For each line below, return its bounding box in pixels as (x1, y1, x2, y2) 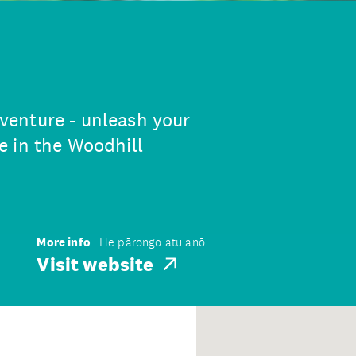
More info (37, 234, 91, 250)
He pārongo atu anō (99, 235, 205, 250)
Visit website (37, 251, 154, 276)
